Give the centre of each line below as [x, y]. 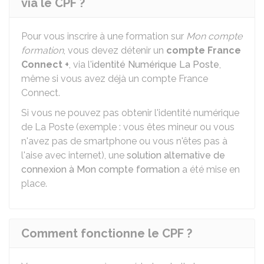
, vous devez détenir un [115, 50]
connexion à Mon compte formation [100, 169]
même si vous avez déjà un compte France [115, 79]
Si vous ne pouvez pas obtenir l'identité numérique [130, 113]
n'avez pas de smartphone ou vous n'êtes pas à [124, 141]
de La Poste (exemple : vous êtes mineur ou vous [128, 127]
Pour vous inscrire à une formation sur [104, 36]
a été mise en [210, 169]
